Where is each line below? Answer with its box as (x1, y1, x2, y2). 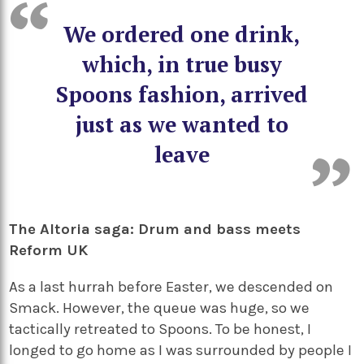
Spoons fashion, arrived (55, 79, 308, 109)
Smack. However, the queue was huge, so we (9, 298, 310, 317)
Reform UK (9, 240, 89, 259)
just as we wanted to (75, 109, 288, 139)
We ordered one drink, (63, 19, 301, 49)
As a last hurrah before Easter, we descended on (9, 277, 334, 296)
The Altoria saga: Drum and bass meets (9, 219, 301, 238)
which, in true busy (81, 49, 282, 79)
